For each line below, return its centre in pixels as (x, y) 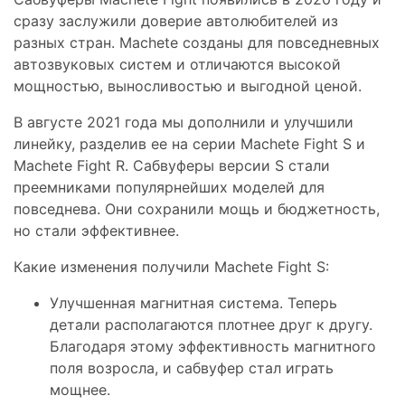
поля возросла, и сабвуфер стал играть (192, 368)
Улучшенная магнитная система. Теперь (193, 303)
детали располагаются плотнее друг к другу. (211, 325)
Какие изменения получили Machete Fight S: (171, 267)
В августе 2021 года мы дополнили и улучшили (184, 122)
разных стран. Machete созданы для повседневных (197, 43)
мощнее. (80, 390)
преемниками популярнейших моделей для (169, 188)
